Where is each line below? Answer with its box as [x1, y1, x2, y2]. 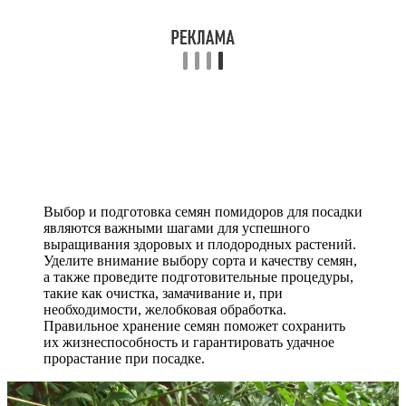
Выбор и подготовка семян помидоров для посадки [43, 203, 362, 219]
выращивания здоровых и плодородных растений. [43, 236, 356, 252]
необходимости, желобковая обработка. [43, 301, 286, 317]
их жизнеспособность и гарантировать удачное [43, 333, 334, 350]
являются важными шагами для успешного [43, 219, 310, 236]
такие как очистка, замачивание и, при [43, 285, 283, 301]
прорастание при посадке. [43, 350, 205, 366]
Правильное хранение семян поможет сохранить [43, 317, 345, 333]
